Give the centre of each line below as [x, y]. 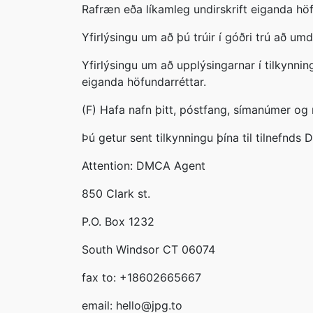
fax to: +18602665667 [141, 277]
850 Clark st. [116, 194]
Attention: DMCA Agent [144, 166]
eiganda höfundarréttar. [144, 82]
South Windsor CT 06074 [148, 249]
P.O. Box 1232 [118, 221]
